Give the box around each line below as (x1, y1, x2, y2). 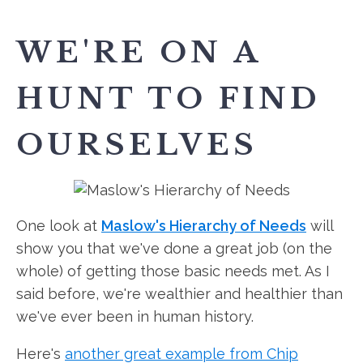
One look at (16, 217, 101, 234)
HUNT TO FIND (16, 80, 321, 117)
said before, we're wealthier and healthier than (16, 285, 343, 302)
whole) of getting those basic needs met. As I (16, 263, 330, 280)
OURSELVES (16, 126, 258, 163)
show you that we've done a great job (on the (16, 240, 332, 257)
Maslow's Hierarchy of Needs (101, 217, 306, 234)
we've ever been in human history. (16, 308, 254, 325)
